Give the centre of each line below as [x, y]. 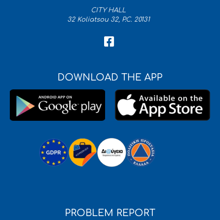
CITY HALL [108, 10]
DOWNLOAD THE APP [110, 77]
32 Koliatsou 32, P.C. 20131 [108, 20]
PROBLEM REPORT [110, 213]
